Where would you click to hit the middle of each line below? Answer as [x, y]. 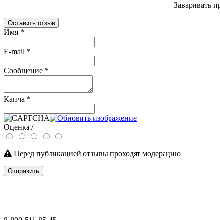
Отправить [24, 171]
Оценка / [19, 127]
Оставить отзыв [31, 23]
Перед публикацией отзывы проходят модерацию [96, 153]
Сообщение [24, 70]
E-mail [15, 51]
